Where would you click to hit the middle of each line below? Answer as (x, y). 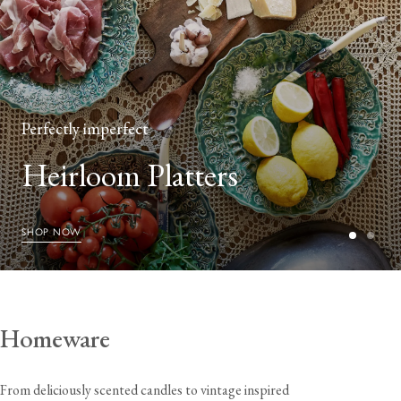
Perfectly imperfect (85, 128)
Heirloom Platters (130, 175)
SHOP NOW (52, 232)
